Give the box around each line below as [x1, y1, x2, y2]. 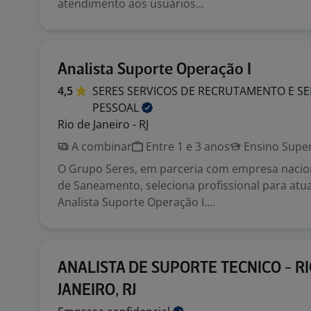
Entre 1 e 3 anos [143, 139, 230, 154]
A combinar [69, 139, 132, 154]
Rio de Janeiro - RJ [58, 117, 149, 132]
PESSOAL [92, 100, 142, 115]
